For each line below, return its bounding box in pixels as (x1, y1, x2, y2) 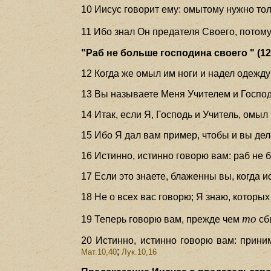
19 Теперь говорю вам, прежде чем (81, 214, 243, 224)
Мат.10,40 (81, 247, 117, 256)
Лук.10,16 (122, 247, 157, 256)
